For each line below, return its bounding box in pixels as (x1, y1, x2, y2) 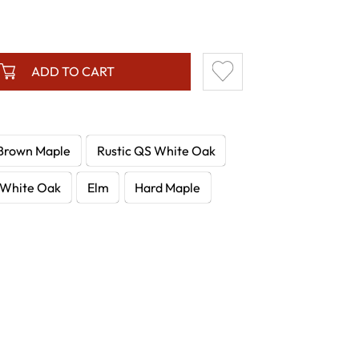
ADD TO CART (30, 63, 115, 80)
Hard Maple (135, 179, 201, 196)
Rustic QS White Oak (96, 143, 216, 159)
